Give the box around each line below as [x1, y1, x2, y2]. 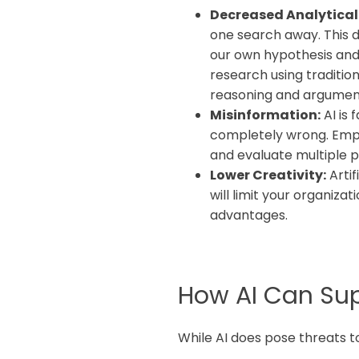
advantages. [210, 206, 288, 225]
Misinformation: [210, 106, 321, 125]
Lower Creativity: [210, 166, 326, 185]
